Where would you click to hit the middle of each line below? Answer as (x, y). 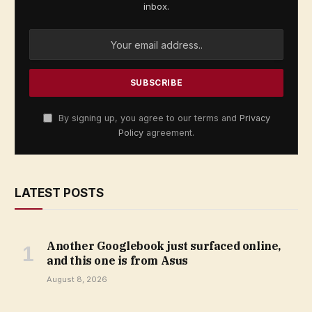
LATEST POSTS (59, 193)
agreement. (169, 133)
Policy (131, 133)
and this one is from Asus (118, 261)
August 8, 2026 (77, 280)
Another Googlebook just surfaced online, (164, 246)
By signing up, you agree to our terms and (147, 118)
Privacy (255, 118)
